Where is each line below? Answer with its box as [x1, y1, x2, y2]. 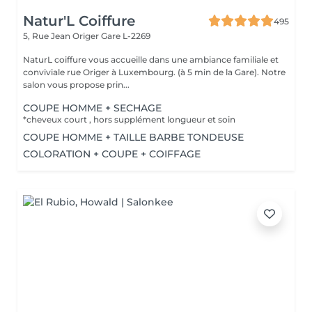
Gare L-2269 [101, 31, 150, 41]
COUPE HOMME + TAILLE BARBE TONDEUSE [23, 131, 244, 143]
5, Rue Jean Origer [23, 31, 101, 41]
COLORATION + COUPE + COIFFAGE [23, 148, 201, 160]
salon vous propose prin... [23, 79, 130, 90]
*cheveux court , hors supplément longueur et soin [23, 114, 235, 125]
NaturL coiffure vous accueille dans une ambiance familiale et [23, 54, 279, 65]
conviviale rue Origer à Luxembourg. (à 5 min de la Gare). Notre [23, 67, 261, 77]
